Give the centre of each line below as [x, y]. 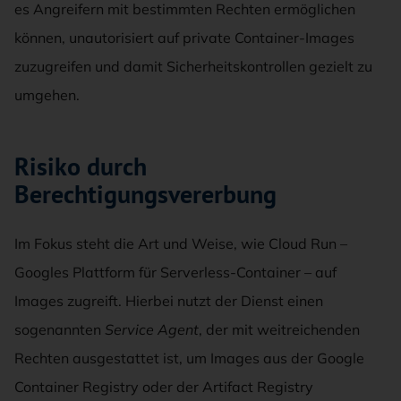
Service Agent [152, 329]
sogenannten [60, 329]
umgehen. [47, 94]
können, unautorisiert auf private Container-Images [184, 37]
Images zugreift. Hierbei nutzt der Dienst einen [169, 300]
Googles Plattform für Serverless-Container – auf [175, 272]
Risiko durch [81, 166]
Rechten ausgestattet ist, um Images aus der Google [189, 358]
